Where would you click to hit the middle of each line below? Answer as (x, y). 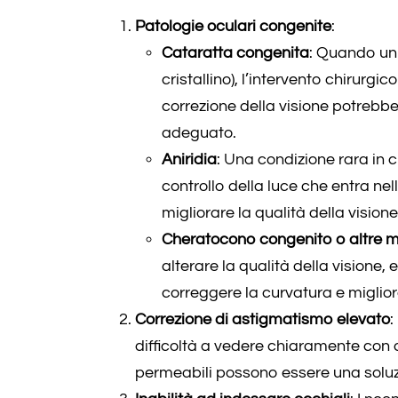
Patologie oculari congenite (233, 26)
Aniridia (189, 159)
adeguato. (199, 132)
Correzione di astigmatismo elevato (263, 319)
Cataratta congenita (235, 52)
